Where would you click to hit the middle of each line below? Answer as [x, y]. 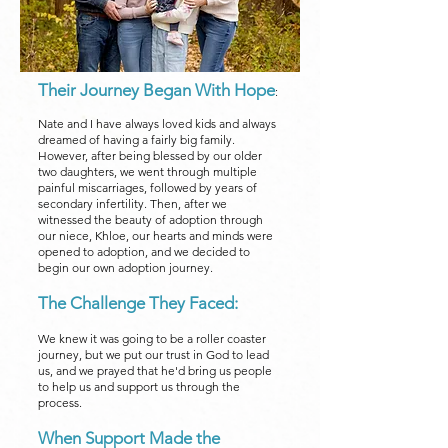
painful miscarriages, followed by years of [147, 187]
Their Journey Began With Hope [156, 90]
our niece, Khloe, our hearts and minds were [155, 235]
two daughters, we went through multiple [147, 171]
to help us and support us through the [139, 386]
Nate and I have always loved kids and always [157, 123]
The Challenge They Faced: [138, 303]
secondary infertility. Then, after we [132, 203]
